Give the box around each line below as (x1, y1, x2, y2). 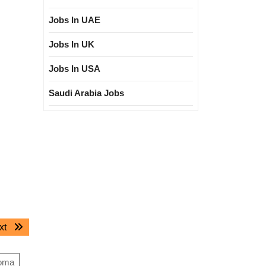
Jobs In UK (49, 39, 94, 49)
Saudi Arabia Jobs (49, 88, 124, 98)
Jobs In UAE (49, 15, 100, 25)
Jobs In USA (49, 64, 100, 74)
